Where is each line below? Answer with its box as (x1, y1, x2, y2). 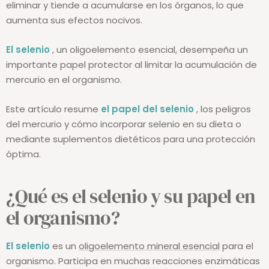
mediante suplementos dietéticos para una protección (6, 133, 255, 146)
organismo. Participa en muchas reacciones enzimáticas (6, 255, 260, 268)
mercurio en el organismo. (6, 73, 122, 86)
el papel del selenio (101, 103, 194, 116)
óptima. (6, 148, 41, 161)
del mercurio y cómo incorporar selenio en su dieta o (6, 118, 241, 131)
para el (220, 240, 253, 253)
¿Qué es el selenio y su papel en (6, 183, 256, 210)
